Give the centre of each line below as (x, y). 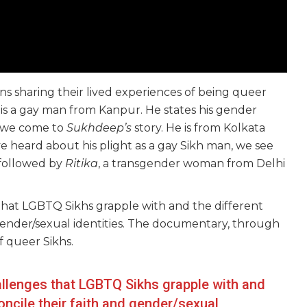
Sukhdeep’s (99, 127)
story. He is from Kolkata (198, 127)
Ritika (82, 163)
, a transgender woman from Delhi (192, 163)
